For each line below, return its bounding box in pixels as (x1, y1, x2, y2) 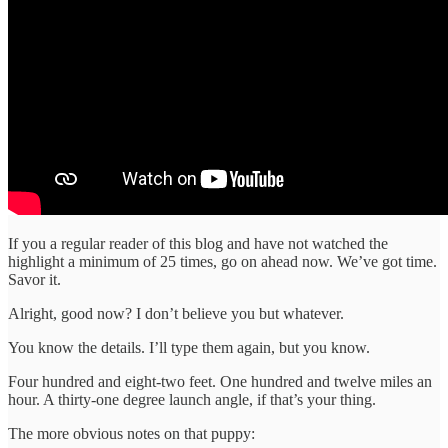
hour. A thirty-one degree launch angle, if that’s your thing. (8, 390, 376, 408)
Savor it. (8, 270, 61, 288)
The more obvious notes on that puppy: (8, 424, 255, 442)
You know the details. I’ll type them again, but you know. (8, 338, 370, 356)
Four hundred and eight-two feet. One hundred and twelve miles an (8, 372, 432, 390)
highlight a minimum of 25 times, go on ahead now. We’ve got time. (8, 252, 437, 270)
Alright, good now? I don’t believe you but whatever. (8, 304, 344, 322)
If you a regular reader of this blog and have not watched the (8, 234, 388, 252)
